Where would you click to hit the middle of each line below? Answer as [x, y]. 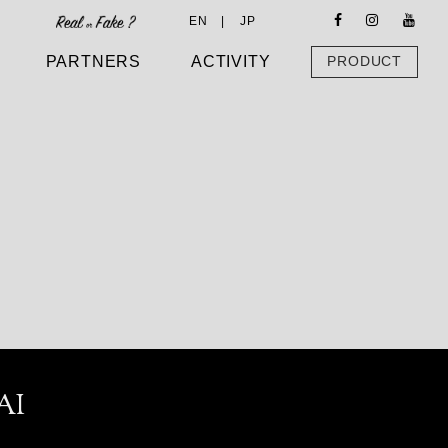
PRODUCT [364, 61]
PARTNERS [93, 61]
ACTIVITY [231, 61]
